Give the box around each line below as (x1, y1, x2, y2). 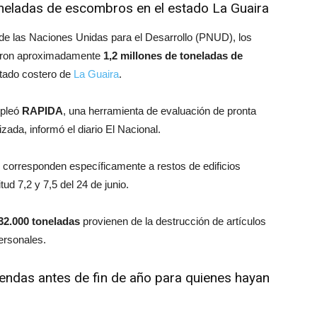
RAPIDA (22, 105, 63, 117)
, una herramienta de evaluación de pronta (63, 105, 256, 117)
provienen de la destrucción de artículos (80, 215, 266, 227)
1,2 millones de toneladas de (103, 50, 243, 62)
